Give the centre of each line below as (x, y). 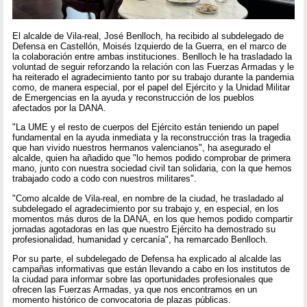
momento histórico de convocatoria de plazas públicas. (122, 300)
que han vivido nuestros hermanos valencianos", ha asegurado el (142, 148)
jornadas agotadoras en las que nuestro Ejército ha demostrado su (144, 229)
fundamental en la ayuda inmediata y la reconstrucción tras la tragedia (152, 138)
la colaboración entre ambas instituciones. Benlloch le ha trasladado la (152, 57)
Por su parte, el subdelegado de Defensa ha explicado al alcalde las (147, 259)
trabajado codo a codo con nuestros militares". (105, 179)
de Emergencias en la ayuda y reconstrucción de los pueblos (134, 98)
